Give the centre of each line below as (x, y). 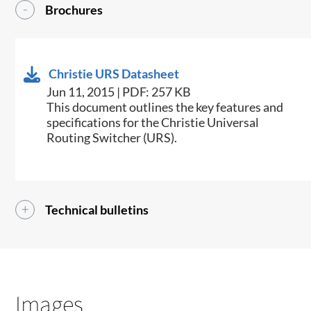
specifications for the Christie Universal (153, 123)
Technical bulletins (97, 210)
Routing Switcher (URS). (112, 138)
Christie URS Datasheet (114, 74)
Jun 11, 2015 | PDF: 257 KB (119, 92)
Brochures (74, 10)
